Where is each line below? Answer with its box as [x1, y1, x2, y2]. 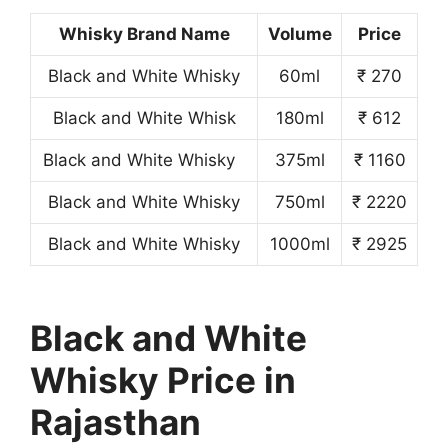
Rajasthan [30, 400, 201, 443]
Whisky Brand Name [58, 24, 230, 44]
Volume [267, 24, 332, 44]
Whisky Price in [30, 358, 296, 401]
